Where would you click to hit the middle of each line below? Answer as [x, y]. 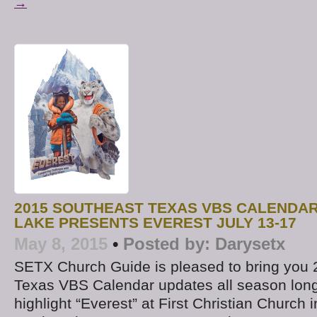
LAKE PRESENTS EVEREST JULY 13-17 [155, 223]
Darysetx [250, 243]
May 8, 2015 [61, 243]
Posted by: [167, 243]
